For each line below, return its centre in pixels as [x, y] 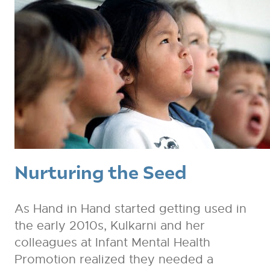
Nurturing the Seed [100, 172]
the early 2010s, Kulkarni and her [109, 226]
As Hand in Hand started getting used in [130, 209]
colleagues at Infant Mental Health [112, 243]
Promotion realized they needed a [114, 260]
